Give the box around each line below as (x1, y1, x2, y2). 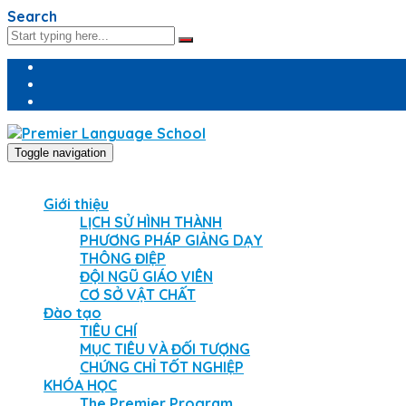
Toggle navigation (14, 146, 106, 159)
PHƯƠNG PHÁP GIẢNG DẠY (80, 231, 263, 249)
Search (7, 7, 57, 25)
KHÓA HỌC (43, 376, 117, 394)
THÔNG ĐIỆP (80, 249, 166, 267)
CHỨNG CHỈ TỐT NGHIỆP (80, 358, 244, 376)
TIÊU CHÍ (80, 322, 137, 340)
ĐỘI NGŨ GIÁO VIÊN (80, 267, 213, 285)
